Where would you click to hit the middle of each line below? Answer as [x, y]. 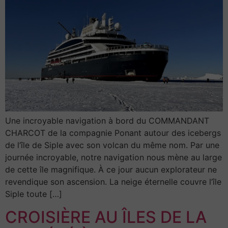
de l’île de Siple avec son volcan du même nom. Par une [112, 145]
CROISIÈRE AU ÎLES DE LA [106, 217]
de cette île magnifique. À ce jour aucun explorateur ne [111, 170]
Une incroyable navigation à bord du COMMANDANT [107, 121]
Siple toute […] [34, 194]
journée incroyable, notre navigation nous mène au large [113, 158]
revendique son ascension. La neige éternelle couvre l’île [113, 182]
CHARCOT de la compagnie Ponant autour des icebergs [113, 133]
